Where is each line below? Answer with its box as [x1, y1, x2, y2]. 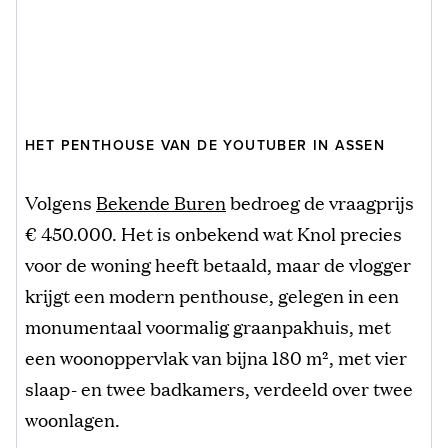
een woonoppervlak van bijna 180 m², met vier [25, 344, 407, 371]
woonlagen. [25, 406, 120, 433]
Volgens [25, 189, 96, 216]
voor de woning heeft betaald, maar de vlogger [25, 251, 411, 278]
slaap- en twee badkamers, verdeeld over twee [25, 375, 413, 402]
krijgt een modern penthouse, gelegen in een [25, 282, 399, 309]
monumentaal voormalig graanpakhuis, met [25, 313, 391, 340]
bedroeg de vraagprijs [226, 189, 414, 216]
